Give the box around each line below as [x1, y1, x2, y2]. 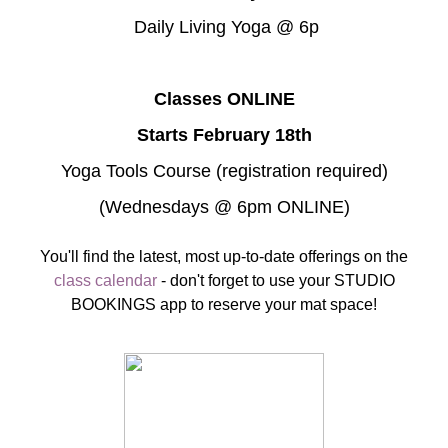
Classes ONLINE [153, 89, 295, 109]
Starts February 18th [136, 125, 312, 145]
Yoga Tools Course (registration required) [60, 161, 388, 181]
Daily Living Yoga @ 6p [129, 17, 319, 37]
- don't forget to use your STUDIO [156, 272, 395, 289]
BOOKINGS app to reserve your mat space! [71, 296, 377, 313]
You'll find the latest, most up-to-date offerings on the [40, 248, 408, 265]
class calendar [53, 272, 157, 289]
